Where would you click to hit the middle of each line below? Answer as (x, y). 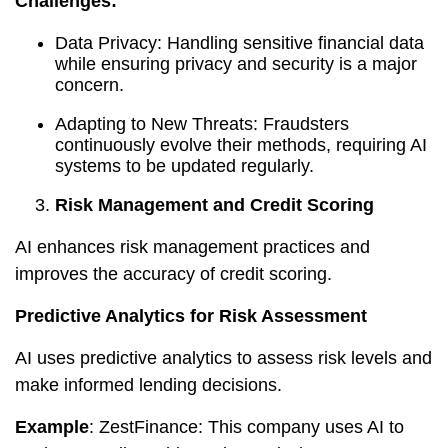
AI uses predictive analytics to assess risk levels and (223, 358)
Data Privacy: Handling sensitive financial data (239, 43)
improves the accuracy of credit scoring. (173, 274)
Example (52, 427)
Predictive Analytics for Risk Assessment (191, 316)
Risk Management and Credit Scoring (214, 205)
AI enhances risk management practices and (192, 247)
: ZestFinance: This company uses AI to (246, 427)
